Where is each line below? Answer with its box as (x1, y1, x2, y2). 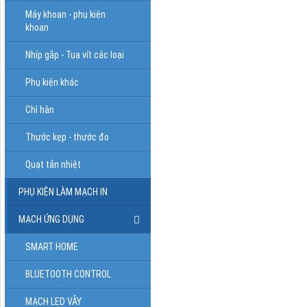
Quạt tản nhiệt (25, 158, 81, 170)
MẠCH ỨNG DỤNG (19, 213, 84, 225)
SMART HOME (25, 241, 78, 252)
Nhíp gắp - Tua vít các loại (25, 49, 124, 60)
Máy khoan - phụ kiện (25, 8, 106, 20)
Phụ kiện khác (25, 76, 79, 88)
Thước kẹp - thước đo (25, 131, 109, 143)
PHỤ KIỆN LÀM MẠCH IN (19, 186, 108, 197)
